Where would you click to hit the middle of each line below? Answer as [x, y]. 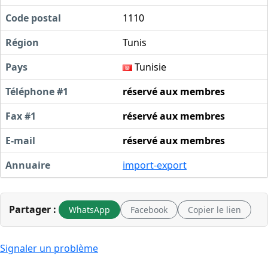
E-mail [20, 140]
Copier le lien [214, 209]
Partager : [33, 210]
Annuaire [28, 165]
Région [22, 42]
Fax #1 [21, 116]
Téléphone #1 [37, 91]
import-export [155, 165]
